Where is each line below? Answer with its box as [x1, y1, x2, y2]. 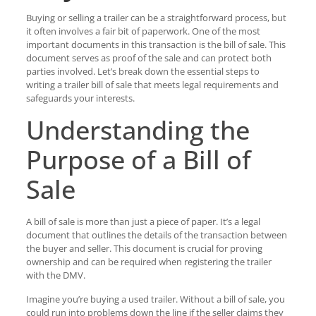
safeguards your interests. [25, 92, 135, 104]
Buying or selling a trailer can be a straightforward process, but [25, 11, 286, 24]
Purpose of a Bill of [25, 142, 251, 177]
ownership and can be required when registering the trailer [25, 255, 272, 268]
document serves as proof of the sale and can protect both [25, 51, 272, 64]
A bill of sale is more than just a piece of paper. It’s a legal [25, 215, 260, 228]
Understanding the [25, 113, 250, 147]
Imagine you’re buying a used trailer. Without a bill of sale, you [25, 293, 285, 305]
